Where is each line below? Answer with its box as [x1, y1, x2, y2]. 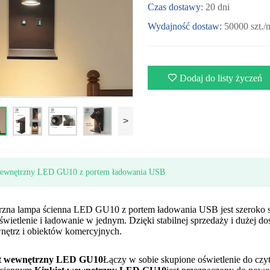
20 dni [206, 1, 230, 12]
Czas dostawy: [148, 1, 204, 12]
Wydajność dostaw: [148, 20, 222, 31]
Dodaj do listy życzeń [180, 72, 263, 83]
